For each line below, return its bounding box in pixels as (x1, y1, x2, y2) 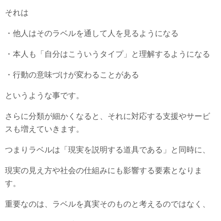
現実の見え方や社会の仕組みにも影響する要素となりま (5, 166, 202, 175)
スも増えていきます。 (5, 124, 84, 133)
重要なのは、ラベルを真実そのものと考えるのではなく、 (5, 199, 210, 208)
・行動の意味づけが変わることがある (5, 70, 139, 79)
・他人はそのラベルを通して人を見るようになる (5, 29, 179, 37)
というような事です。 (5, 91, 84, 100)
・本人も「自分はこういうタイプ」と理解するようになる (5, 49, 210, 58)
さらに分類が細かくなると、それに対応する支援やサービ (5, 111, 210, 120)
